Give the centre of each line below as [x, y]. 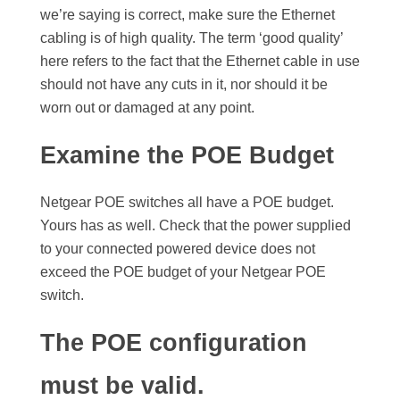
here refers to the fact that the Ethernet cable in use [200, 61]
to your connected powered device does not [178, 249]
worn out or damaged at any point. [147, 107]
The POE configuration [174, 343]
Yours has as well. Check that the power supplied [196, 226]
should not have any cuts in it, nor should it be [184, 84]
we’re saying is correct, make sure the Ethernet [187, 14]
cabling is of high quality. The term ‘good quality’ [192, 37]
